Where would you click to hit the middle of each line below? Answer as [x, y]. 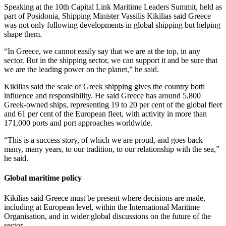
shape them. [23, 34]
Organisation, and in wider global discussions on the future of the [107, 216]
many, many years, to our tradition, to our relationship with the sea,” [112, 149]
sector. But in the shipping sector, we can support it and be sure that [111, 61]
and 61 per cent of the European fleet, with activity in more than [105, 114]
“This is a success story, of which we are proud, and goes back [103, 140]
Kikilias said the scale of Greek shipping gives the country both [104, 87]
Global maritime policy [43, 178]
